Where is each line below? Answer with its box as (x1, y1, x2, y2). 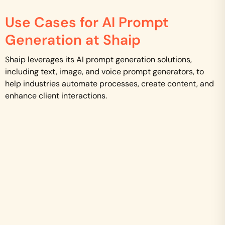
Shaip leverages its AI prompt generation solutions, (5, 54, 192, 65)
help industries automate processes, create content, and (5, 78, 214, 89)
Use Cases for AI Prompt (5, 13, 169, 32)
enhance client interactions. (5, 90, 107, 101)
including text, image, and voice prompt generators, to (5, 66, 204, 77)
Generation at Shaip (5, 31, 141, 49)
